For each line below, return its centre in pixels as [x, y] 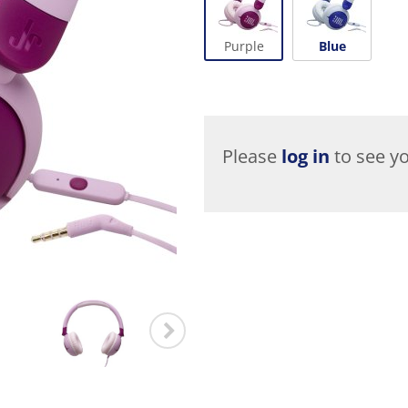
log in [306, 156]
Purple [244, 46]
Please [252, 156]
